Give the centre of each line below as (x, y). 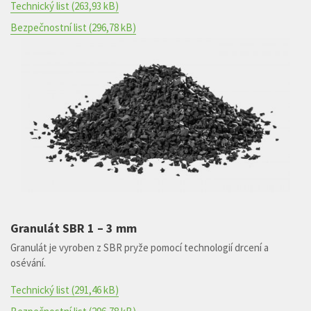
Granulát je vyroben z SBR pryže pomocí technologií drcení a (140, 247)
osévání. (28, 262)
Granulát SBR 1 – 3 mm (74, 228)
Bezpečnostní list (49, 27)
